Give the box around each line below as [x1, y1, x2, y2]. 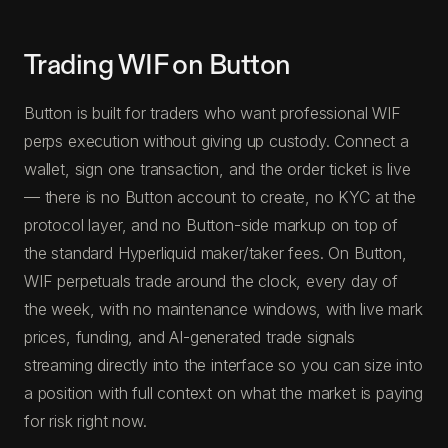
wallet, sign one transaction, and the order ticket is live [24, 158, 411, 179]
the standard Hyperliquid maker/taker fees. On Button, [24, 242, 407, 263]
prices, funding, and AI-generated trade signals [24, 326, 355, 347]
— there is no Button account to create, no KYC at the [24, 186, 416, 207]
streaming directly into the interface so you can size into [24, 354, 423, 375]
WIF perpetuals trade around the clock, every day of [24, 270, 399, 291]
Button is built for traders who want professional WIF [24, 102, 401, 123]
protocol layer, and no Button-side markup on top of [24, 214, 399, 235]
